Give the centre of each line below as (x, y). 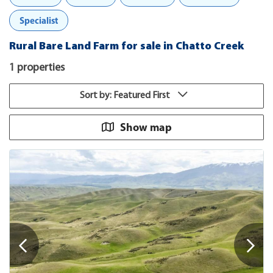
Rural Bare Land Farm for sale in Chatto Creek (126, 47)
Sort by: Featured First (126, 96)
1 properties (37, 68)
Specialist (39, 20)
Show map (146, 127)
